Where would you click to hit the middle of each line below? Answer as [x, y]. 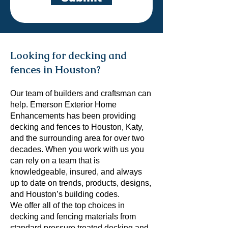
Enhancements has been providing [73, 116]
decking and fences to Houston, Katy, [77, 127]
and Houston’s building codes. [65, 194]
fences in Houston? [55, 70]
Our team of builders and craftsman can [81, 93]
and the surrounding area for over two [77, 138]
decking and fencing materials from [73, 217]
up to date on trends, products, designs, [81, 183]
